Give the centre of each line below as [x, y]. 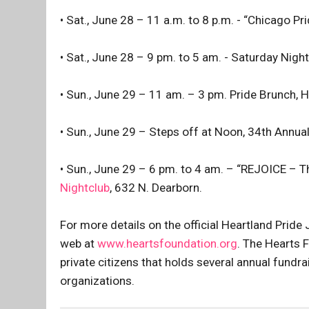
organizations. [97, 281]
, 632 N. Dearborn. [156, 188]
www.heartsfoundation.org [167, 244]
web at [79, 244]
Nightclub [85, 188]
